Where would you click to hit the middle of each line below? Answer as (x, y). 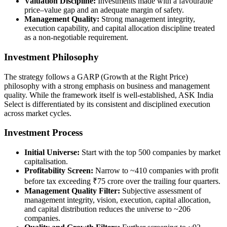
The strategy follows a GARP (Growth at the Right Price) (96, 77)
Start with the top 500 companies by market (150, 153)
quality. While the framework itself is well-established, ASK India (109, 95)
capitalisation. (46, 162)
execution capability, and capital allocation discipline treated (120, 28)
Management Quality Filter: (72, 191)
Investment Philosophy (51, 57)
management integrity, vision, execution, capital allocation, (118, 200)
